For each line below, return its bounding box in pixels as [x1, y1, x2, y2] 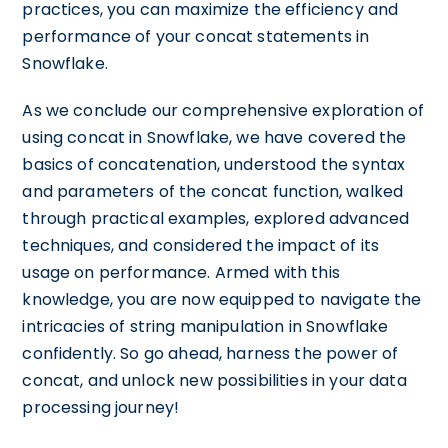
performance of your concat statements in [22, 25, 370, 48]
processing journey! [22, 396, 180, 419]
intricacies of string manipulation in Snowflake [22, 315, 389, 338]
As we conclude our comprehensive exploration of [22, 99, 425, 122]
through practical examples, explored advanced [22, 207, 410, 230]
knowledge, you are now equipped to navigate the [22, 288, 422, 311]
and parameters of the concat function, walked [22, 180, 404, 203]
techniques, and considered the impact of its [22, 234, 379, 257]
